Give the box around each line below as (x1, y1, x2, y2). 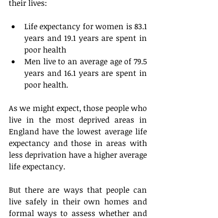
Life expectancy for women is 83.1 (24, 21, 147, 32)
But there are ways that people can (9, 184, 147, 196)
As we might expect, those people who (9, 103, 147, 114)
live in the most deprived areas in (9, 114, 147, 126)
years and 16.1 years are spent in (24, 68, 147, 79)
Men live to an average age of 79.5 (24, 56, 147, 67)
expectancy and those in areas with (9, 138, 147, 149)
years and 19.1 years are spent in (24, 33, 147, 44)
